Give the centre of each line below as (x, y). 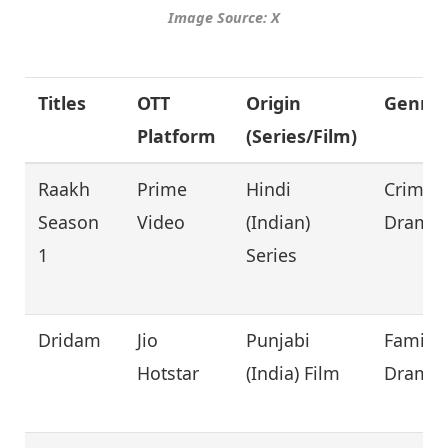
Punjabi (278, 339)
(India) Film (293, 372)
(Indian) (278, 221)
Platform (177, 135)
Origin (274, 102)
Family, (414, 339)
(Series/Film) (302, 135)
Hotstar (168, 372)
